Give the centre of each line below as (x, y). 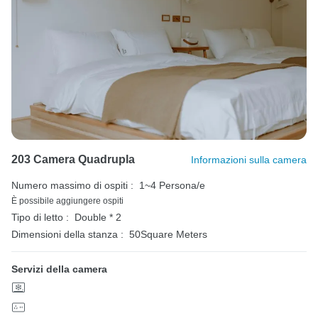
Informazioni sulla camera (249, 160)
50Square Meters (168, 235)
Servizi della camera (59, 269)
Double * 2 (98, 218)
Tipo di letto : (40, 218)
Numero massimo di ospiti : (72, 186)
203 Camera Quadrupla (73, 160)
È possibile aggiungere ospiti (67, 201)
